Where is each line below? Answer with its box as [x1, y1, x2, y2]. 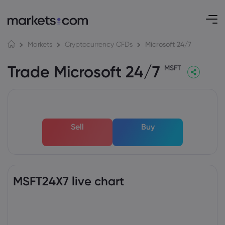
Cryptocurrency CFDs [65, 40, 133, 48]
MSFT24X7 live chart [13, 174, 124, 188]
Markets [28, 40, 52, 48]
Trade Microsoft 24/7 [8, 62, 164, 81]
